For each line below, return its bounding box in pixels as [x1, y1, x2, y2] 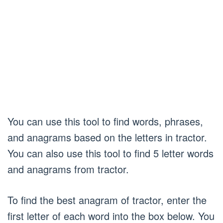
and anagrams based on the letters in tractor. [7, 130, 207, 144]
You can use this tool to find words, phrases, [7, 114, 203, 128]
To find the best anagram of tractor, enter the [7, 193, 207, 207]
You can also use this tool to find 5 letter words [7, 146, 214, 160]
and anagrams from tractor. [7, 162, 129, 176]
